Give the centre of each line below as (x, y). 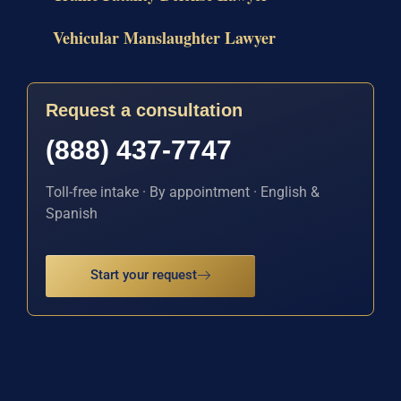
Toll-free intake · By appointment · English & (183, 192)
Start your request (144, 275)
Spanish (72, 213)
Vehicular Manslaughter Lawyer (164, 37)
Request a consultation (144, 110)
